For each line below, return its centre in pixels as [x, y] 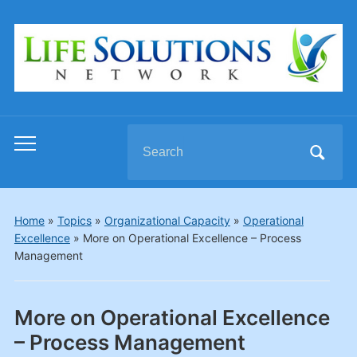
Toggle [34, 147]
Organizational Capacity [167, 221]
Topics [74, 221]
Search [148, 137]
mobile [33, 169]
